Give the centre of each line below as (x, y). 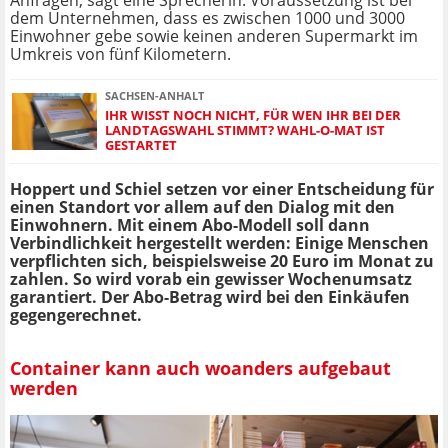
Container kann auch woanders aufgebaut (200, 367)
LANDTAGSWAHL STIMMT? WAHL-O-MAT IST (245, 130)
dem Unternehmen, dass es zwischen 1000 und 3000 (207, 18)
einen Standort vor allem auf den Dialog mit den (202, 207)
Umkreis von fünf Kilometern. (120, 54)
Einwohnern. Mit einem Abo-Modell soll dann (190, 225)
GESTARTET (141, 145)
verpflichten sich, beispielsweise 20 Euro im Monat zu (222, 261)
